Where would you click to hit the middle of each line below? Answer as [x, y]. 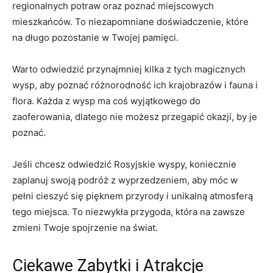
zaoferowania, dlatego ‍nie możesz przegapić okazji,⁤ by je [135, 116]
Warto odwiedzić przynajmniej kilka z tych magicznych [129, 69]
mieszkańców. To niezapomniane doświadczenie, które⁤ [130, 21]
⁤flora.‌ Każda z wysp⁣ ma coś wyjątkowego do [106, 101]
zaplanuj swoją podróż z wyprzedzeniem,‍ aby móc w [125, 180]
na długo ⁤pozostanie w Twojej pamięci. [95, 37]
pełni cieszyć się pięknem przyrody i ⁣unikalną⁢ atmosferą [133, 196]
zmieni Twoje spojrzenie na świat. [85, 227]
